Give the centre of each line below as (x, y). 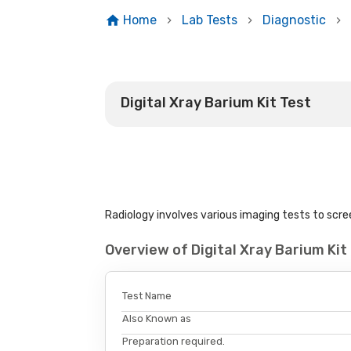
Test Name (147, 295)
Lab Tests (209, 20)
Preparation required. (174, 341)
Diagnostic (294, 20)
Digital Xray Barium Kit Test (216, 103)
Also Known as (157, 318)
